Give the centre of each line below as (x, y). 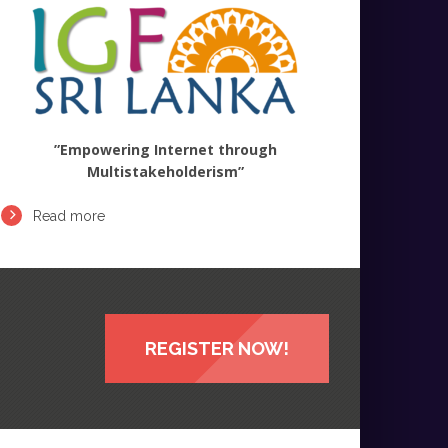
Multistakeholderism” (165, 171)
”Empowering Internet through (165, 149)
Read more (68, 215)
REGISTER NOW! (217, 348)
